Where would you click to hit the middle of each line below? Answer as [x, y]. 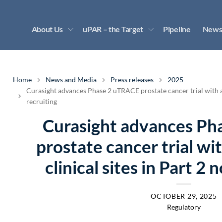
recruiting [42, 101]
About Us [47, 29]
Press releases [132, 80]
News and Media [71, 80]
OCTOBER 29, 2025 [184, 196]
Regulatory [184, 207]
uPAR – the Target [113, 29]
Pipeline [177, 29]
